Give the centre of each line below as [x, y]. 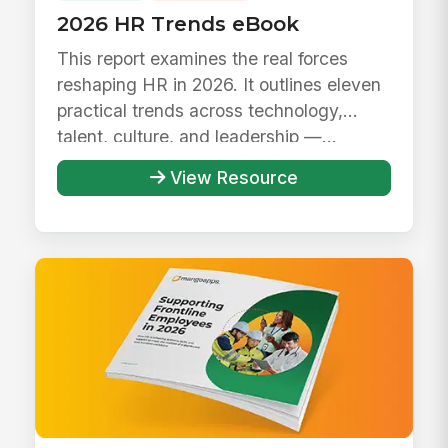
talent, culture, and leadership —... [197, 137]
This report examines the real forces [203, 59]
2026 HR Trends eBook [178, 23]
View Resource [233, 177]
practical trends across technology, [200, 111]
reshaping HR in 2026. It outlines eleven [219, 85]
